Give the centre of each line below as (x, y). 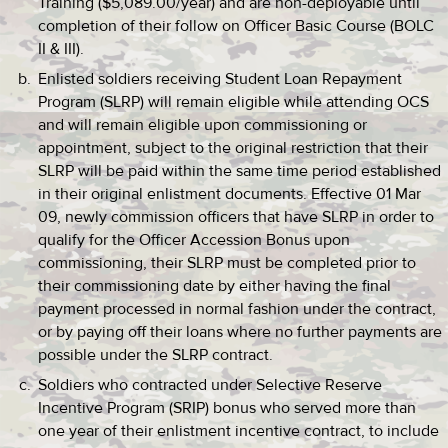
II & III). (61, 49)
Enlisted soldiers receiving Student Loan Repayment (220, 79)
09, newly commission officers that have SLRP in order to (236, 217)
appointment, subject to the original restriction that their (233, 148)
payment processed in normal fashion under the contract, (237, 309)
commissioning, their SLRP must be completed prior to (227, 263)
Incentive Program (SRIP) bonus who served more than (227, 408)
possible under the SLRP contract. (155, 355)
